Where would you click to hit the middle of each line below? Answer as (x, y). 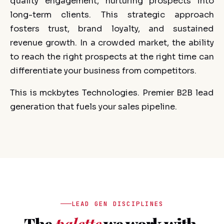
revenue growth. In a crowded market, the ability (112, 42)
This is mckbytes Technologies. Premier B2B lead (112, 92)
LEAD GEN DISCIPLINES (117, 203)
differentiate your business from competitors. (103, 70)
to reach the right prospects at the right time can (112, 56)
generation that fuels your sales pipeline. (93, 106)
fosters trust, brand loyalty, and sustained (112, 28)
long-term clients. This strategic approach (112, 14)
